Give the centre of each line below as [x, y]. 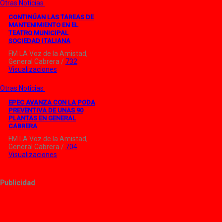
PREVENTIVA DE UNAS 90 [46, 111]
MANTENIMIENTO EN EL [43, 25]
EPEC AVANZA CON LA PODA [52, 103]
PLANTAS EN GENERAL [42, 118]
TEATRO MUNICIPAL [38, 33]
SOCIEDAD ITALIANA [39, 41]
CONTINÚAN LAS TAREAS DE [51, 17]
